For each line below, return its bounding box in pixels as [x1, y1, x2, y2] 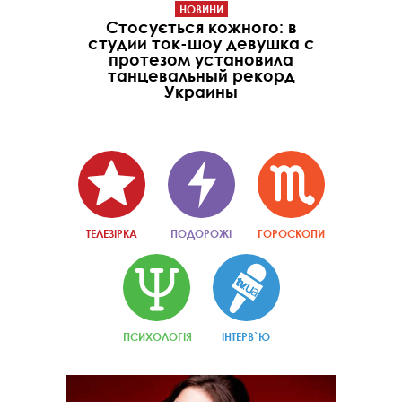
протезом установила [109, 49, 293, 70]
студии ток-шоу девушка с [87, 33, 315, 54]
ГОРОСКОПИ [257, 226, 325, 241]
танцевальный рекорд [107, 66, 295, 86]
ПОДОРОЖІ [170, 226, 232, 241]
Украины [164, 82, 238, 102]
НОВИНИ [179, 2, 223, 17]
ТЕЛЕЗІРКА [85, 226, 137, 241]
